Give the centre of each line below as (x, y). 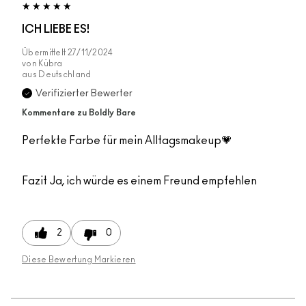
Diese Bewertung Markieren (79, 260)
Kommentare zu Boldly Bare (79, 113)
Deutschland (65, 75)
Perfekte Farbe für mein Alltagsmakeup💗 (127, 141)
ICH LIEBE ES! (56, 30)
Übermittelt (45, 53)
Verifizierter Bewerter (84, 94)
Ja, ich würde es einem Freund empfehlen (152, 181)
